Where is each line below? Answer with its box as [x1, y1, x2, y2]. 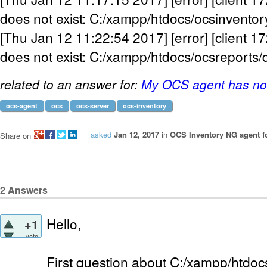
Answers [5, 182, 48, 197]
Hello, [46, 213, 81, 233]
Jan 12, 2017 [114, 129, 159, 141]
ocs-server [76, 101, 109, 110]
